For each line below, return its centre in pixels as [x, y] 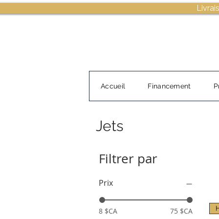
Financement [169, 86]
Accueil [113, 86]
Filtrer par [128, 159]
